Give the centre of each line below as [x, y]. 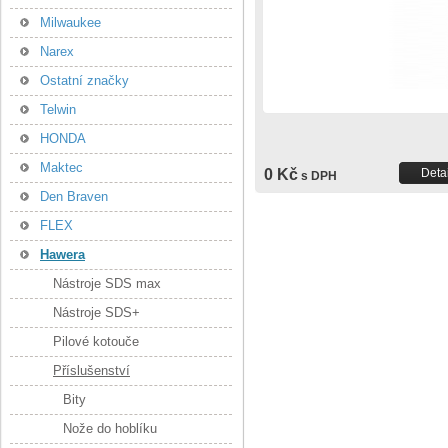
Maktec [61, 167]
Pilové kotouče [96, 341]
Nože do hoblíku [110, 428]
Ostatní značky [84, 80]
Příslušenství [91, 370]
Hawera [62, 254]
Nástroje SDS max [107, 283]
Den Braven [74, 196]
